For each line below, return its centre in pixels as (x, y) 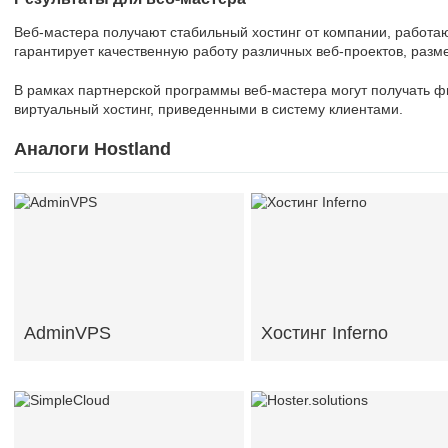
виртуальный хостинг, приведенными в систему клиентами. (208, 109)
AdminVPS (67, 333)
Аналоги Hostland (92, 149)
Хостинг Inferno (324, 333)
